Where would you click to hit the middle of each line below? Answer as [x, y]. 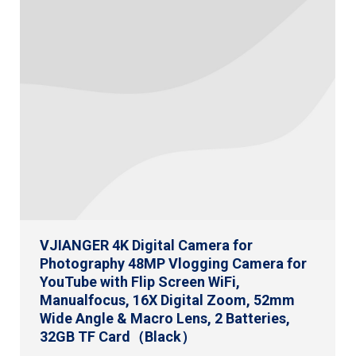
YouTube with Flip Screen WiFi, [140, 281]
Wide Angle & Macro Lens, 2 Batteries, [165, 318]
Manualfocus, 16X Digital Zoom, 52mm [167, 300]
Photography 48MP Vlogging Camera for [173, 263]
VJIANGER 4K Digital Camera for [146, 245]
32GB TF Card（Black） [118, 336]
